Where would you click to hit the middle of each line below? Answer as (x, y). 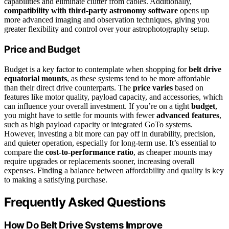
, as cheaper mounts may (173, 152)
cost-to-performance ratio (89, 152)
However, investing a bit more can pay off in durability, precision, (110, 133)
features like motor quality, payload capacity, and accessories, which (113, 97)
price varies (153, 87)
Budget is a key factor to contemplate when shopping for (96, 69)
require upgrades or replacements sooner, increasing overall (99, 161)
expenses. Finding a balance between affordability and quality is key (114, 170)
